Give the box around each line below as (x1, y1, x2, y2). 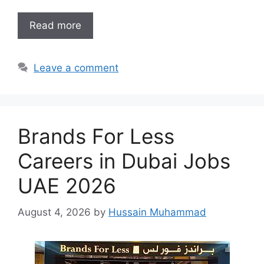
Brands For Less (18, 124, 174, 148)
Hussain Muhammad (108, 206, 206, 218)
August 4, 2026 (18, 206, 91, 218)
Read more (29, 19, 81, 31)
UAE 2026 (18, 173, 116, 198)
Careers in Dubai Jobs (18, 148, 230, 173)
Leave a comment (34, 62, 119, 74)
